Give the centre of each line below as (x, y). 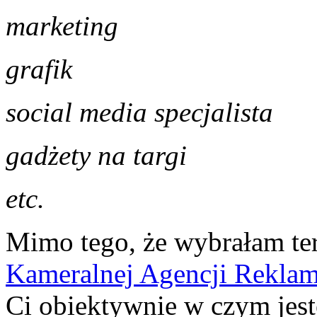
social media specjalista (139, 112)
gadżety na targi (96, 155)
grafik (42, 69)
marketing (62, 25)
